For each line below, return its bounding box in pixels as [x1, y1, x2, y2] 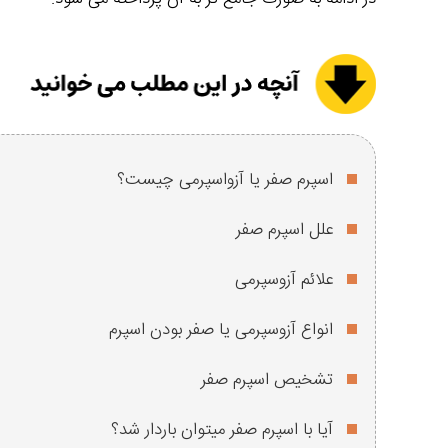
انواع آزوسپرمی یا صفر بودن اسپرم [109, 317, 333, 344]
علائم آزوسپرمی [235, 267, 333, 294]
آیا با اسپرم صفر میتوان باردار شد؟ [111, 417, 333, 444]
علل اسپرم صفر [236, 217, 333, 244]
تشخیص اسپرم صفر [201, 367, 333, 394]
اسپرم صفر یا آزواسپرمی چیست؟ [117, 167, 333, 194]
